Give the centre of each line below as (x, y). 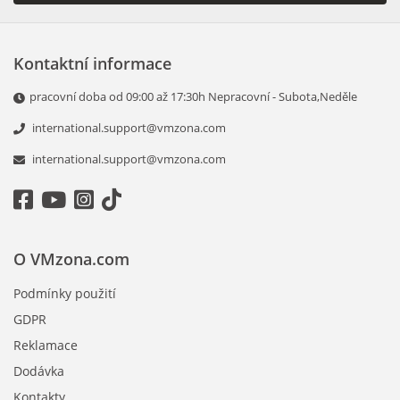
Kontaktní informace (92, 64)
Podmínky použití (65, 294)
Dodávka (39, 371)
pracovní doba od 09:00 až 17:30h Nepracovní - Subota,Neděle (193, 97)
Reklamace (46, 346)
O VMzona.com (71, 259)
